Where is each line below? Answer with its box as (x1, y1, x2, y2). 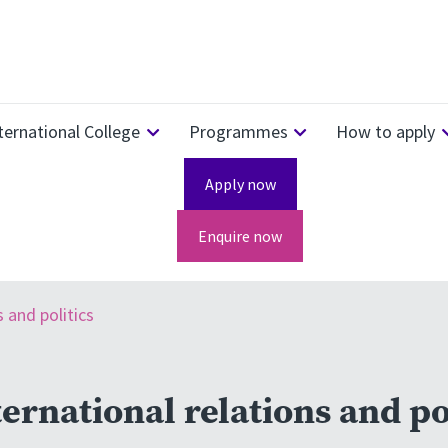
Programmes (188, 120, 288, 143)
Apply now (204, 174, 276, 194)
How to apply (336, 120, 436, 143)
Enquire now (198, 226, 282, 246)
